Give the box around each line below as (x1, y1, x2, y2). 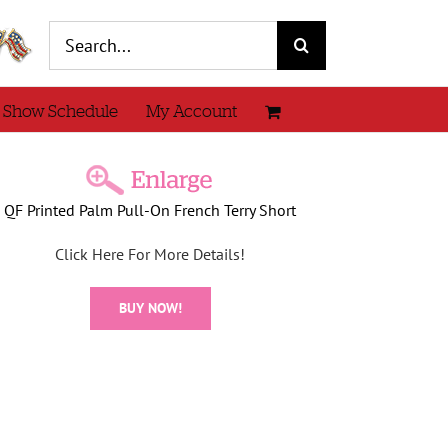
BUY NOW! (118, 299, 182, 317)
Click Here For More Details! (55, 244, 246, 264)
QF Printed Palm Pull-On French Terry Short (4, 200, 297, 220)
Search (48, 22, 94, 42)
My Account (146, 102, 237, 120)
